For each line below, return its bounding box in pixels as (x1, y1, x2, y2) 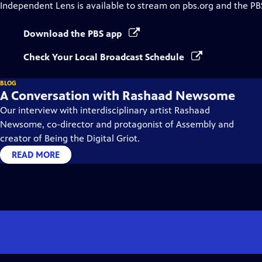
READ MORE (12, 149, 60, 160)
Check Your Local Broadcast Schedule (23, 51, 187, 63)
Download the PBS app (23, 28, 124, 39)
